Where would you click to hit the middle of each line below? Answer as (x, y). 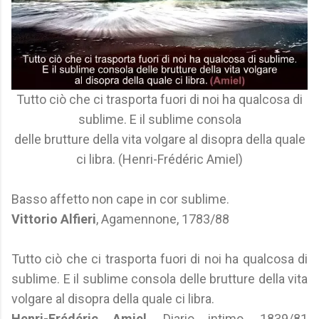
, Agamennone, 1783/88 (163, 219)
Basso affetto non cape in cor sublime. (120, 199)
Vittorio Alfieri (54, 219)
